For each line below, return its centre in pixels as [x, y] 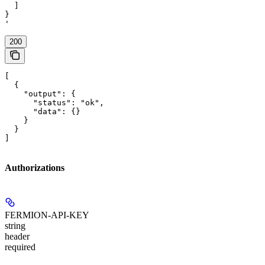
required [20, 247]
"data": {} [43, 112]
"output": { [40, 94]
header [17, 236]
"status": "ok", [54, 103]
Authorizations [35, 168]
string [15, 225]
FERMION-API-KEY [47, 215]
